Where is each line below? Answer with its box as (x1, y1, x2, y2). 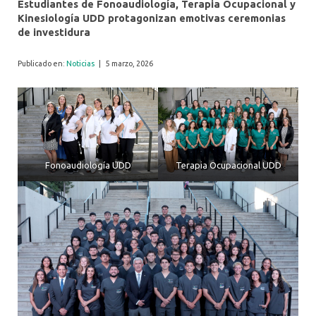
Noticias (66, 59, 95, 68)
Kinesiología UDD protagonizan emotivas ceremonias (18, 11, 286, 24)
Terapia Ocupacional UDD (175, 159, 281, 170)
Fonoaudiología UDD (44, 159, 131, 170)
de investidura (18, 25, 90, 38)
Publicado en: (18, 59, 66, 68)
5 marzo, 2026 (105, 59, 153, 68)
